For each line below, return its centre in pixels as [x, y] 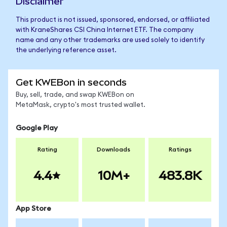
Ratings [180, 149]
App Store [33, 209]
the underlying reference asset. [66, 50]
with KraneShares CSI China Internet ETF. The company [105, 30]
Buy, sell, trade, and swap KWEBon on [75, 95]
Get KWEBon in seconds [71, 82]
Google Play [37, 128]
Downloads [113, 149]
